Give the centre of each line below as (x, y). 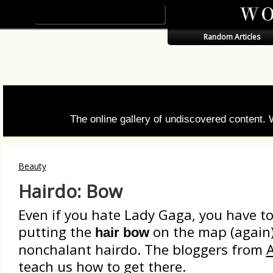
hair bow (122, 232)
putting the (56, 232)
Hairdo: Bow (70, 191)
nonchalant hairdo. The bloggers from (142, 250)
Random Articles (232, 37)
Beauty (32, 166)
